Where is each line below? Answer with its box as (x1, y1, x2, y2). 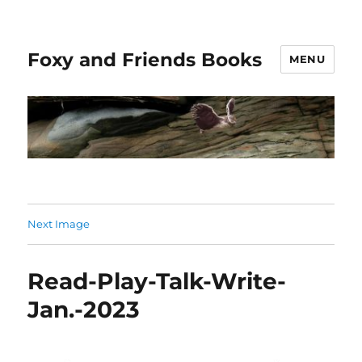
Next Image (27, 217, 90, 230)
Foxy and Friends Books (27, 48, 263, 71)
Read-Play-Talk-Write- (27, 267, 287, 295)
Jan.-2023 (27, 295, 141, 323)
